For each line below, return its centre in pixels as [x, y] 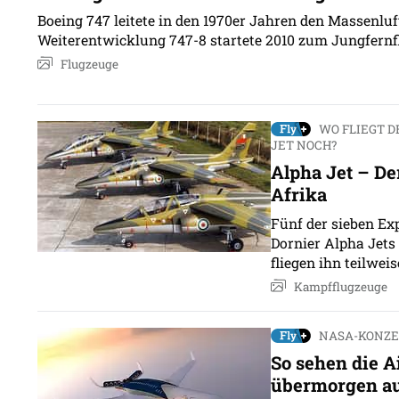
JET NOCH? [304, 145]
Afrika [299, 194]
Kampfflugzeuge [341, 286]
